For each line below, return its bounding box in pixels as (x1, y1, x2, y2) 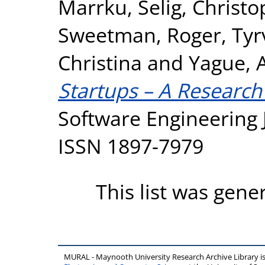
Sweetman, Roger (58, 20, 221, 49)
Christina (58, 48, 142, 76)
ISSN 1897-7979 (58, 131, 203, 160)
